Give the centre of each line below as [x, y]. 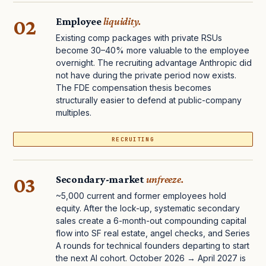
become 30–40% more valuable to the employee [153, 50]
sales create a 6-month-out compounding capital [151, 221]
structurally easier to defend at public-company [149, 100]
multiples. [74, 113]
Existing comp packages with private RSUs [139, 38]
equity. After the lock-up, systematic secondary [148, 208]
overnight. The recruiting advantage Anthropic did [154, 63]
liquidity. [122, 22]
